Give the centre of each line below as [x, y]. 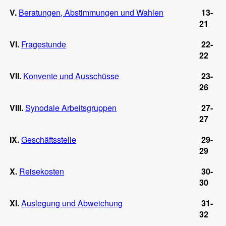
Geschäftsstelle [49, 139]
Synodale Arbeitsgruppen [71, 107]
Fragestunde [44, 44]
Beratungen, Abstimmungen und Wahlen [91, 12]
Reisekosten [42, 171]
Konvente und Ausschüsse [71, 76]
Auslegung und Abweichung [72, 203]
